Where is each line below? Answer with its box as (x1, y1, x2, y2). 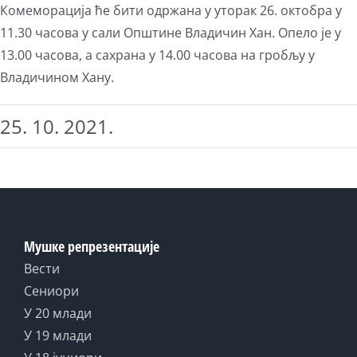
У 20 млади (24, 304, 92, 323)
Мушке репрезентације (24, 237, 159, 257)
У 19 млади (24, 327, 92, 345)
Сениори (24, 282, 79, 300)
